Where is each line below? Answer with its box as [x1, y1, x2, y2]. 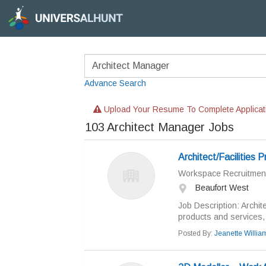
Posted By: [178, 229, 214, 237]
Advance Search [84, 78, 146, 88]
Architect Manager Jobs [107, 121, 234, 134]
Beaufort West [192, 183, 249, 192]
